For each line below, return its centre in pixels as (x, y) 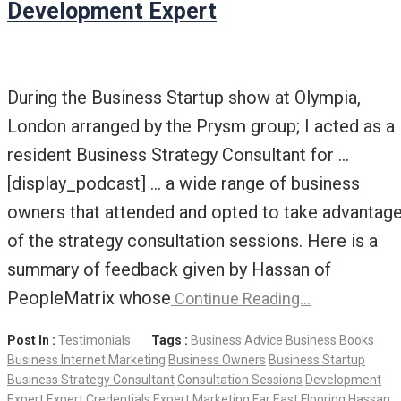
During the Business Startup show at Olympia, (184, 98)
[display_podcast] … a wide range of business (183, 184)
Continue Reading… (241, 299)
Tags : (171, 341)
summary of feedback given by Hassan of (169, 270)
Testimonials (94, 341)
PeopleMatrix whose (89, 299)
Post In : (33, 341)
